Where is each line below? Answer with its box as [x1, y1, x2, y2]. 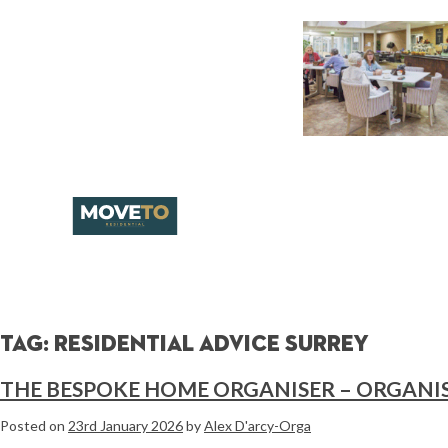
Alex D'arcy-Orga [204, 417, 311, 435]
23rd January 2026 [68, 417, 183, 435]
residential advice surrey [54, 334, 368, 357]
